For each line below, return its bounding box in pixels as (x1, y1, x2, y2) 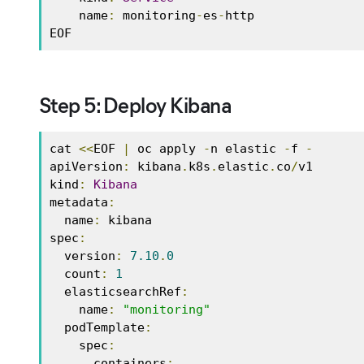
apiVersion (50, 158, 123, 174)
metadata (50, 194, 108, 210)
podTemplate (64, 319, 145, 335)
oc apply (130, 141, 203, 156)
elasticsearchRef (64, 284, 181, 299)
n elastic (210, 141, 284, 156)
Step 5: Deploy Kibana (39, 92, 232, 119)
